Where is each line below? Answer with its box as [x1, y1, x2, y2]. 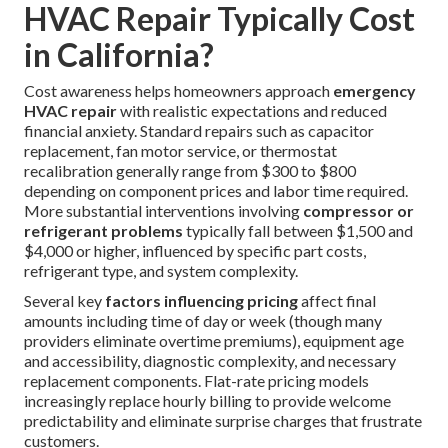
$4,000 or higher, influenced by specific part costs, [24, 241, 366, 261]
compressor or [303, 201, 414, 221]
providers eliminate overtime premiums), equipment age [24, 331, 404, 351]
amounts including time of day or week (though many [24, 311, 382, 331]
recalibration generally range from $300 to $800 [24, 161, 356, 181]
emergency [333, 81, 416, 101]
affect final [298, 291, 376, 311]
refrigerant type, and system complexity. [24, 261, 298, 281]
